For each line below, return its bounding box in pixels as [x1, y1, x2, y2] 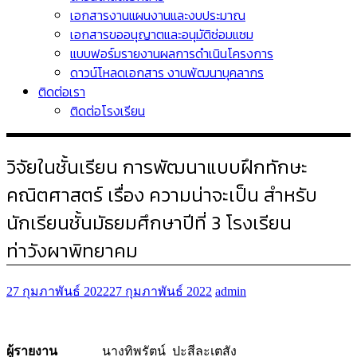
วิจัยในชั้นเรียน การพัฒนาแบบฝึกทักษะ [6, 152, 308, 181]
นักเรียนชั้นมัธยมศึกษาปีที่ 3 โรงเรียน [6, 208, 292, 237]
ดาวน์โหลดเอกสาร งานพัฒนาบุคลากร [70, 63, 264, 82]
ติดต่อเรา [38, 82, 85, 101]
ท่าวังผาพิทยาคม [6, 236, 138, 265]
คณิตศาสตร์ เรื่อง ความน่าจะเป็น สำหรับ [6, 180, 317, 209]
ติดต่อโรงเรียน [70, 101, 145, 120]
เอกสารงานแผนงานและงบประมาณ [70, 6, 245, 25]
